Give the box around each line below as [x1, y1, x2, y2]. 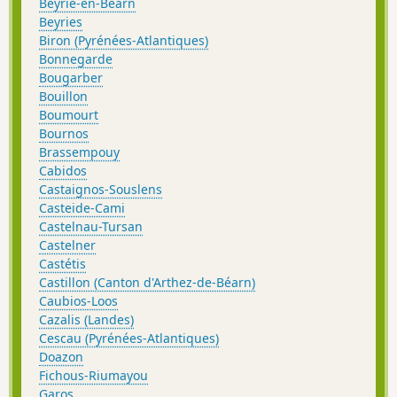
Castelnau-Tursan [39, 218, 143, 236]
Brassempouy [39, 144, 120, 161]
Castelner [39, 237, 96, 254]
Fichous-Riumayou [39, 367, 148, 385]
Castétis [39, 255, 86, 273]
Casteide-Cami [39, 199, 125, 217]
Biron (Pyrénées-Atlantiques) [39, 32, 208, 50]
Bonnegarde [39, 51, 113, 68]
